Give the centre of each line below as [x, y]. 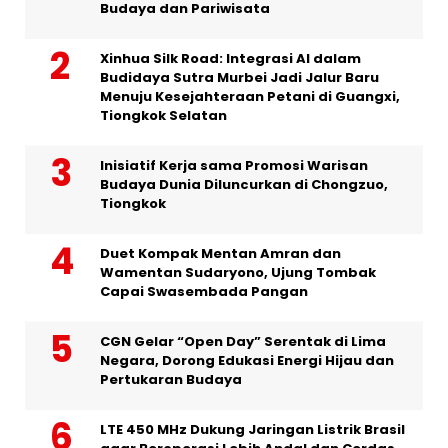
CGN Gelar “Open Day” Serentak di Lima [243, 341]
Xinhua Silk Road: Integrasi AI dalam [230, 58]
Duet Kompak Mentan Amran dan [220, 253]
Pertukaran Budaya [171, 379]
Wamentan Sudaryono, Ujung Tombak [238, 272]
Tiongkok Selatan [163, 115]
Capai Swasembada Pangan [204, 291]
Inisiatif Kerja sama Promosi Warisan [234, 165]
